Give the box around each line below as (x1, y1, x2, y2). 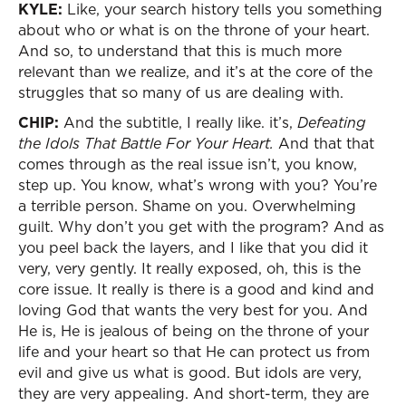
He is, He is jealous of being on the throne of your (18, 321, 369, 341)
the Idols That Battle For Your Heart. (18, 133, 278, 153)
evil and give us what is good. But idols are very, (18, 362, 362, 382)
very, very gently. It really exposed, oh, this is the (18, 258, 361, 278)
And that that (278, 133, 374, 153)
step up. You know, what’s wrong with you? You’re (18, 175, 377, 195)
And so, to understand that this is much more (18, 41, 342, 61)
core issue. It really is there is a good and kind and (18, 279, 374, 299)
